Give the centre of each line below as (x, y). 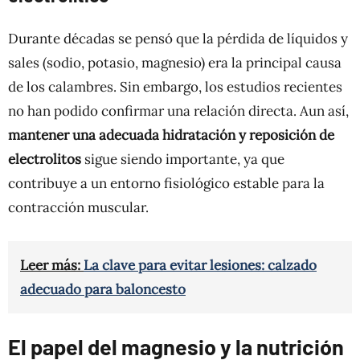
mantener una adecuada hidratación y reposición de (171, 135)
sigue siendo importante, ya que (183, 159)
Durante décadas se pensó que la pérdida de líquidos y (178, 38)
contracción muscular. (78, 207)
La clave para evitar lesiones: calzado (200, 265)
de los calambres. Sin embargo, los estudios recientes (175, 86)
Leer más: (52, 265)
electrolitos (45, 159)
